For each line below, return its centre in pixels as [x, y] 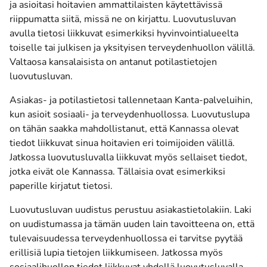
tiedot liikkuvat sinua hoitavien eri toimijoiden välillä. [122, 143]
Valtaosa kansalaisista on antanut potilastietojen [113, 62]
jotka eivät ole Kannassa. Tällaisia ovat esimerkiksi [117, 172]
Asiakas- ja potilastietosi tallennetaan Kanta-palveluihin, [131, 100]
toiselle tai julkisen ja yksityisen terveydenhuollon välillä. [132, 48]
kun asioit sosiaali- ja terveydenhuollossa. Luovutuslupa [130, 114]
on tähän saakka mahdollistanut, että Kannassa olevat [124, 129]
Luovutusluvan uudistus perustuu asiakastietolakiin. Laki [131, 210]
